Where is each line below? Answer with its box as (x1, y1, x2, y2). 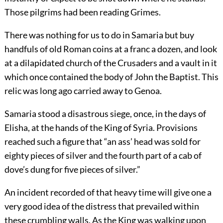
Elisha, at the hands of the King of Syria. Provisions (4, 122, 198, 133)
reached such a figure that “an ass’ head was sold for (4, 136, 201, 147)
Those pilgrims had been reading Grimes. (4, 6, 161, 18)
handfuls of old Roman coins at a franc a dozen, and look (4, 43, 217, 55)
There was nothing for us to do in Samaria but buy (4, 29, 194, 41)
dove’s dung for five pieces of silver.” (4, 164, 140, 175)
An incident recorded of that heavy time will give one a (4, 187, 212, 198)
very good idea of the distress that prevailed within (4, 201, 199, 212)
